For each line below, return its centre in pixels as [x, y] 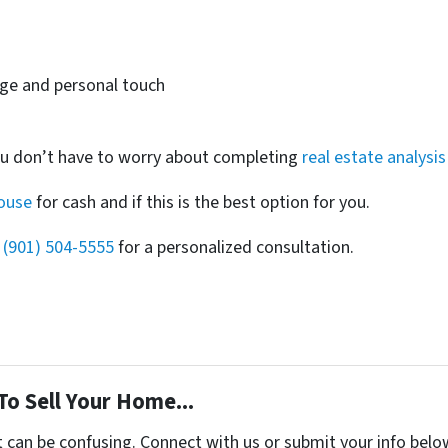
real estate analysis [374, 158]
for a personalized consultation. [236, 248]
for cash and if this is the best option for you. [203, 203]
